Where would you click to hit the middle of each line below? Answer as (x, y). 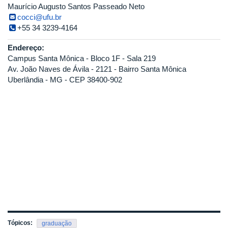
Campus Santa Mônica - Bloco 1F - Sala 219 (82, 58)
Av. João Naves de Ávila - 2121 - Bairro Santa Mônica (97, 69)
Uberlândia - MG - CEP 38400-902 (65, 80)
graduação (57, 223)
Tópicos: (21, 223)
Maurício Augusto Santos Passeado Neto (76, 6)
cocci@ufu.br (40, 17)
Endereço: (27, 48)
